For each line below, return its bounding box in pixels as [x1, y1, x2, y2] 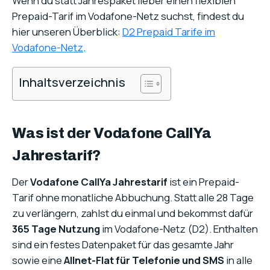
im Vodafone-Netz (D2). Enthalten [100, 221, 258, 236]
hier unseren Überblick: [12, 25, 122, 39]
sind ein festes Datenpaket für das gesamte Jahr [12, 237, 234, 251]
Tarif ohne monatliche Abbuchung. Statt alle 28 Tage [12, 190, 254, 204]
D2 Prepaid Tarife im [122, 25, 215, 39]
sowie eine [12, 253, 64, 267]
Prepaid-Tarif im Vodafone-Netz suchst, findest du [12, 9, 244, 24]
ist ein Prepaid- [168, 174, 239, 189]
